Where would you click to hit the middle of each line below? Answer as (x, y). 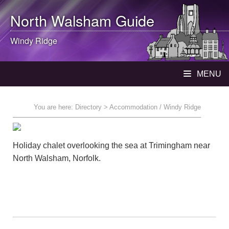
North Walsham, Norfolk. (57, 158)
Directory (88, 107)
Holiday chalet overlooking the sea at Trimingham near (111, 145)
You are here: (54, 107)
